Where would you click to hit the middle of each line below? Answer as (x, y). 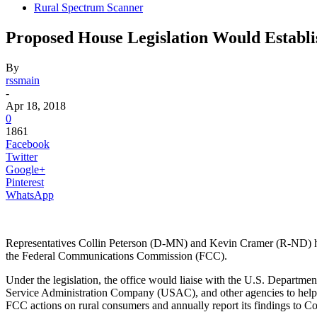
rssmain (23, 80)
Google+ (25, 169)
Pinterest (25, 182)
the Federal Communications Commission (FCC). (116, 255)
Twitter (22, 156)
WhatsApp (30, 195)
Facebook (28, 144)
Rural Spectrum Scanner (88, 7)
